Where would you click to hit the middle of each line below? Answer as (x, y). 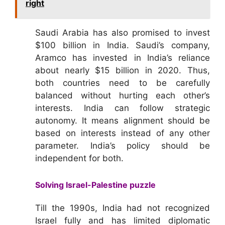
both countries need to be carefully (123, 83)
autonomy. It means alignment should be (123, 121)
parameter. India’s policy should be (123, 146)
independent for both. (79, 158)
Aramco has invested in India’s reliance (123, 58)
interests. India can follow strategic (123, 108)
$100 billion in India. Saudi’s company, (123, 45)
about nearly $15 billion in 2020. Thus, (123, 71)
